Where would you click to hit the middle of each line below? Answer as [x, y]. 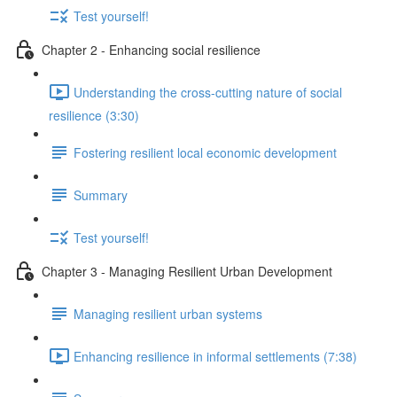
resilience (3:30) [94, 115]
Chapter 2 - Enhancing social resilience [151, 49]
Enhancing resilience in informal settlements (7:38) [215, 356]
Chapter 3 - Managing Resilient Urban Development [187, 271]
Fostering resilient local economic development [205, 152]
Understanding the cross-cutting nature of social [208, 92]
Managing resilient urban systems [168, 313]
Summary [101, 195]
